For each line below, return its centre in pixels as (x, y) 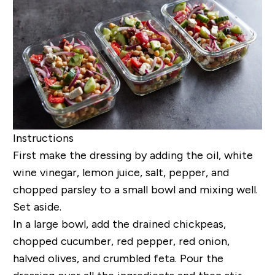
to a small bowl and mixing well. (178, 189)
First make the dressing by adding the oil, (118, 155)
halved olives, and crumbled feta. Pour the (118, 258)
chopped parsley (56, 189)
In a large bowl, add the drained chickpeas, (119, 224)
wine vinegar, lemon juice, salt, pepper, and (121, 172)
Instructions (43, 138)
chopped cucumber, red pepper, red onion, (121, 241)
